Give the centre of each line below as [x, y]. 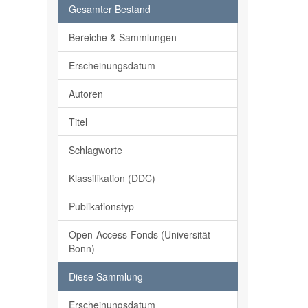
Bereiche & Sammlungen [122, 37]
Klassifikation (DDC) [112, 178]
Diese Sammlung [106, 276]
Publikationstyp [101, 206]
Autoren [86, 93]
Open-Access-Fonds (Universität [139, 234]
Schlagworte [95, 150]
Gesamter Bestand [109, 9]
